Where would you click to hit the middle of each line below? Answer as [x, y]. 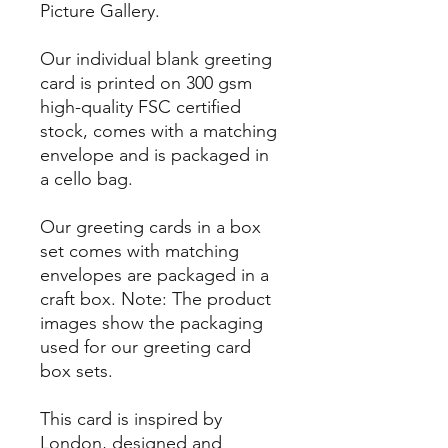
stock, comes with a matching [158, 131]
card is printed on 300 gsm [146, 83]
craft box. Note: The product [155, 299]
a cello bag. [86, 179]
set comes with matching [139, 251]
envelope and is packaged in [154, 155]
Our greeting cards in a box [150, 227]
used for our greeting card [145, 347]
